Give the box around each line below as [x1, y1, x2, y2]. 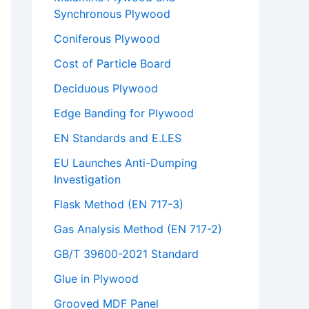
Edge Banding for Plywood [54, 106, 194, 121]
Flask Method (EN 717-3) [54, 197, 183, 212]
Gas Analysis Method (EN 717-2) [54, 222, 222, 237]
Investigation [54, 172, 121, 187]
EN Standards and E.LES [54, 131, 181, 146]
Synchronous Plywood [54, 7, 170, 21]
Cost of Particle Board [54, 57, 171, 71]
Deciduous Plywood [54, 81, 158, 96]
